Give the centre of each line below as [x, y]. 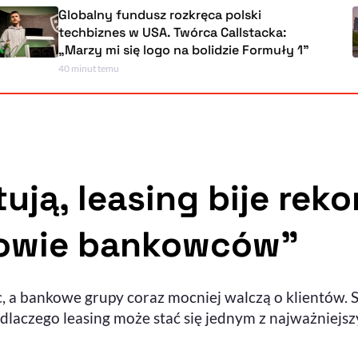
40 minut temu [131, 69]
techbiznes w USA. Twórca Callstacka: [214, 33]
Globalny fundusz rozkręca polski [202, 15]
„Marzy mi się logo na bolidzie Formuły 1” [226, 50]
